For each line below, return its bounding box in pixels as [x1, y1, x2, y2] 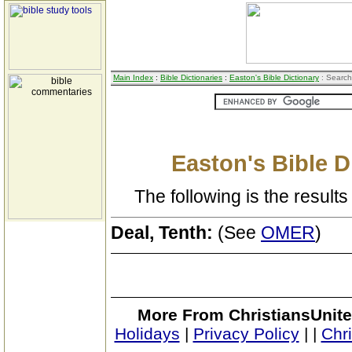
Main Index [113, 73, 153, 82]
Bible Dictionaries [160, 73, 222, 82]
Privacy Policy [192, 324, 299, 343]
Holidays [114, 324, 180, 343]
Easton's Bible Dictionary [229, 73, 319, 82]
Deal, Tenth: [111, 222, 218, 243]
